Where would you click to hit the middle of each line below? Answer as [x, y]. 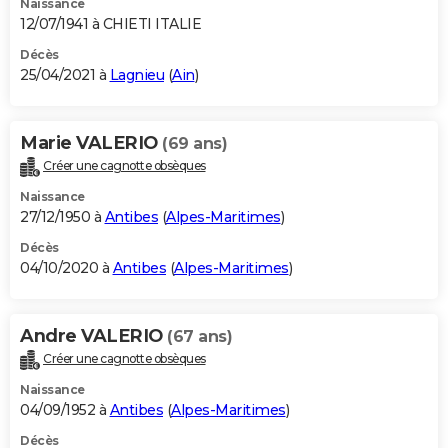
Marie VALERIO [91, 142]
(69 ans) [194, 143]
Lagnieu [136, 74]
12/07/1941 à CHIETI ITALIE [110, 23]
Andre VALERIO [93, 335]
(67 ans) [199, 336]
